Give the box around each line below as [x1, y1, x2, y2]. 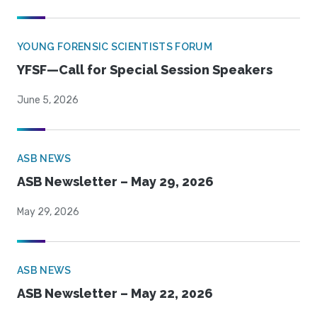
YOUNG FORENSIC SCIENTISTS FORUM [17, 41, 212, 53]
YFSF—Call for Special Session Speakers [17, 62, 272, 78]
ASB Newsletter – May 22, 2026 [17, 286, 213, 301]
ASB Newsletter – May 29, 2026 [17, 174, 214, 190]
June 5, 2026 [17, 94, 79, 107]
